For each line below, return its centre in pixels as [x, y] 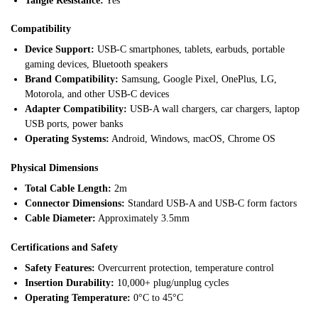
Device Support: [60, 50]
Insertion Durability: [70, 283]
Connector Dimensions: [75, 204]
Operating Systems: [67, 139]
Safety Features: [60, 268]
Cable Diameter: [60, 219]
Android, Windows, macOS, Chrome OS [192, 139]
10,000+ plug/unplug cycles [171, 283]
